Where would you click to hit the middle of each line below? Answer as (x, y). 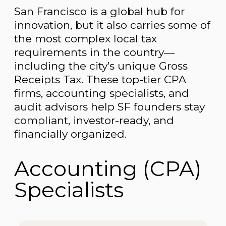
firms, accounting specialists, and (102, 93)
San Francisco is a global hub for (99, 11)
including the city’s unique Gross (101, 66)
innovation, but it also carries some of (112, 25)
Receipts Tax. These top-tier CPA (100, 79)
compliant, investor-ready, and (94, 120)
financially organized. (70, 134)
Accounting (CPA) (108, 169)
